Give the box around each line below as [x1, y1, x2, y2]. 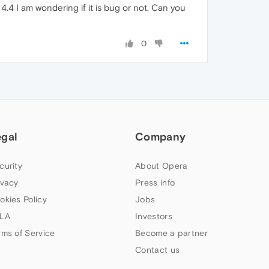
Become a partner [135, 228, 208, 238]
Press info [135, 178, 175, 187]
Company [135, 130, 186, 143]
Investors [135, 211, 172, 221]
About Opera [135, 161, 188, 171]
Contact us [135, 245, 180, 255]
